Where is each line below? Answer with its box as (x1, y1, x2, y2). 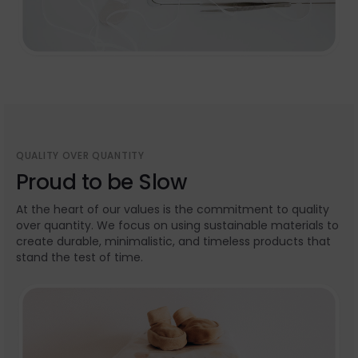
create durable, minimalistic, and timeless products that (16, 233, 331, 250)
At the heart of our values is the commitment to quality (16, 201, 329, 218)
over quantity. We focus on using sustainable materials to (16, 217, 339, 234)
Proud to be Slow (16, 168, 187, 197)
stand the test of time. (16, 249, 143, 266)
